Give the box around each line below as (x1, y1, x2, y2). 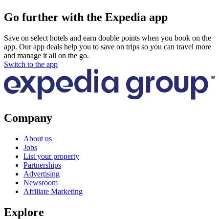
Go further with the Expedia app (4, 11, 168, 23)
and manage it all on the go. (4, 51, 89, 60)
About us (23, 134, 52, 143)
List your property (23, 152, 79, 161)
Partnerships (23, 161, 61, 170)
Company (4, 111, 52, 125)
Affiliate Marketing (23, 187, 83, 196)
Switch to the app (4, 60, 58, 68)
